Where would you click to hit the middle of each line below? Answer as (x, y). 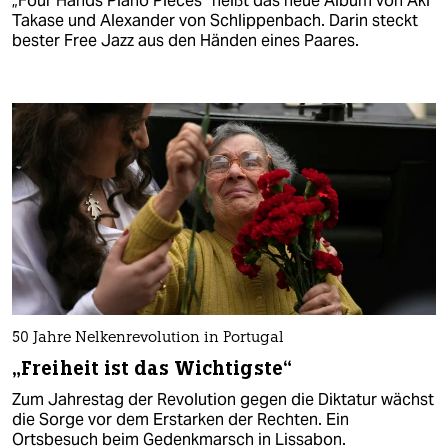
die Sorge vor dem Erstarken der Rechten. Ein (180, 419)
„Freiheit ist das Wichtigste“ (152, 368)
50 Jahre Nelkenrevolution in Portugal (148, 338)
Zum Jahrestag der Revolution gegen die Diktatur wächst (223, 399)
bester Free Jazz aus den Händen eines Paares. (185, 40)
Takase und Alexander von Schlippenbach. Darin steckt (215, 20)
